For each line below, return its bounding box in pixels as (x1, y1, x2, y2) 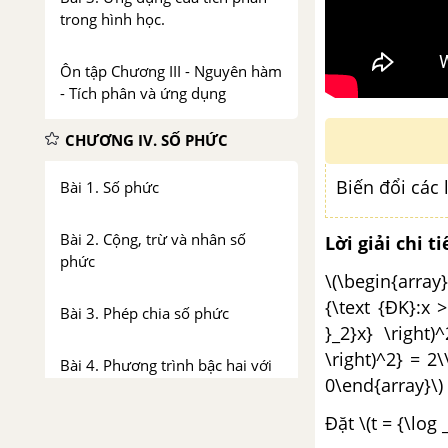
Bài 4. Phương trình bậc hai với (60, 355, 272, 375)
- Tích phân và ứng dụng (60, 83, 226, 103)
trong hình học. (60, 9, 165, 29)
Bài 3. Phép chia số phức (60, 303, 229, 323)
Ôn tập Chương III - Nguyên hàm (60, 61, 282, 81)
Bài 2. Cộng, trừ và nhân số (60, 229, 246, 249)
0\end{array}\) (325, 372, 443, 397)
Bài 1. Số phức (60, 177, 159, 197)
